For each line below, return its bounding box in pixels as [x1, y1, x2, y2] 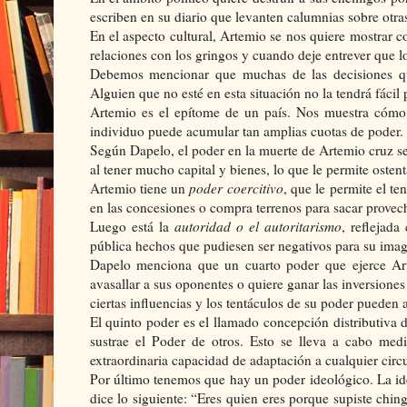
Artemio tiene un [89, 178, 190, 197]
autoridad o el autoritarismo [174, 216, 342, 235]
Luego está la [89, 216, 174, 235]
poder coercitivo [189, 178, 283, 197]
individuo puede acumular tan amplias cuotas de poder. [89, 121, 403, 140]
